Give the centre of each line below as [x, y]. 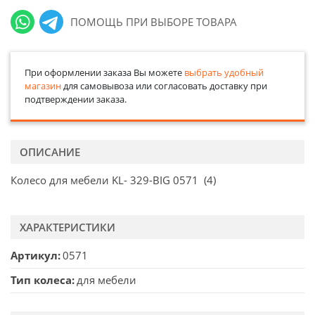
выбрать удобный [224, 72]
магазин [43, 85]
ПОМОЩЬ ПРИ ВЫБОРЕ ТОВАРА [154, 21]
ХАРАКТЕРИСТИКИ [67, 227]
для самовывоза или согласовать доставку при [164, 85]
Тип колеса [41, 280]
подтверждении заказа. [75, 99]
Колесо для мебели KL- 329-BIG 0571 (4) [113, 180]
